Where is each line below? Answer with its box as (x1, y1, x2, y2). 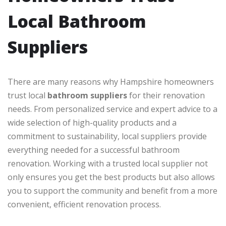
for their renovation (127, 90, 205, 101)
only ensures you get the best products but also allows (8, 172, 215, 183)
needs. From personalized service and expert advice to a (8, 103, 217, 115)
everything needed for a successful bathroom (8, 144, 180, 156)
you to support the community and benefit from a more (8, 185, 217, 197)
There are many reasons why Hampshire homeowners (8, 76, 214, 88)
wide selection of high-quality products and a (8, 117, 177, 129)
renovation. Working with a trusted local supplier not (8, 158, 208, 169)
